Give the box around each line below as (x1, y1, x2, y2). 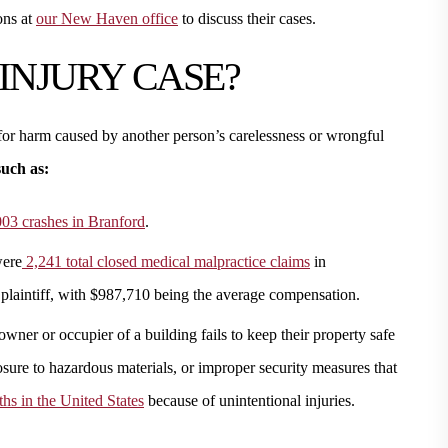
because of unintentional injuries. (144, 392, 355, 409)
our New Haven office (36, 10, 178, 27)
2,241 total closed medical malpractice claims (22, 253, 310, 270)
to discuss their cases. (178, 10, 316, 27)
